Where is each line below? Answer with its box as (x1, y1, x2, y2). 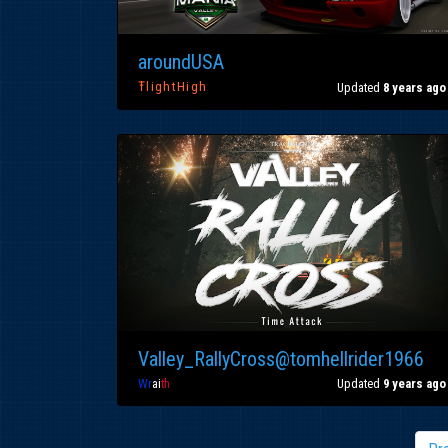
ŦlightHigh (138, 79, 208, 94)
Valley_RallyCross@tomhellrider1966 (138, 346, 424, 371)
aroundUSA (138, 50, 224, 74)
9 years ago (383, 375, 446, 391)
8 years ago (383, 79, 446, 95)
